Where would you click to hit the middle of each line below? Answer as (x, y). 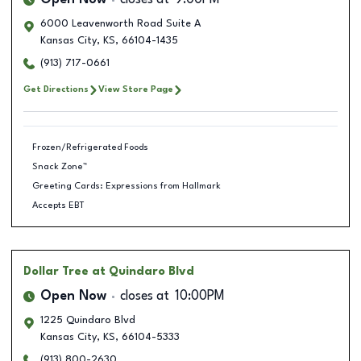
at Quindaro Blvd (143, 272)
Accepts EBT (58, 205)
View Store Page (136, 89)
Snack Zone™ (59, 166)
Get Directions (56, 89)
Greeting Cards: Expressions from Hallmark (126, 186)
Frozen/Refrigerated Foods (90, 147)
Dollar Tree (56, 272)
